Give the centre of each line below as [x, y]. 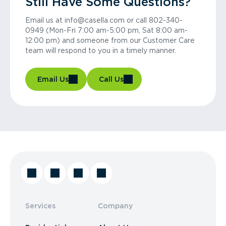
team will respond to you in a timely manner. [101, 50]
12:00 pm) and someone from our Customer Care [110, 40]
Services [40, 206]
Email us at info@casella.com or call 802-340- [104, 20]
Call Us [111, 79]
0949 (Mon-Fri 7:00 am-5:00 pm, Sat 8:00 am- [106, 30]
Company [115, 206]
